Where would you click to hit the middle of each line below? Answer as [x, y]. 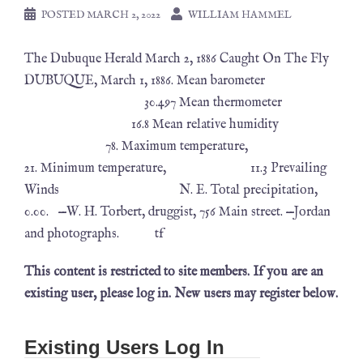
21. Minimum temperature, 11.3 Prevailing [175, 169]
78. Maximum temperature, [177, 147]
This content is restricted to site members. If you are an [174, 272]
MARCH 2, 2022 [124, 15]
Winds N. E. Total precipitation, [171, 190]
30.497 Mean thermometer [153, 103]
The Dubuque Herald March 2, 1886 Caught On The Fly [177, 59]
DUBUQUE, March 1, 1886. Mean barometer [145, 81]
